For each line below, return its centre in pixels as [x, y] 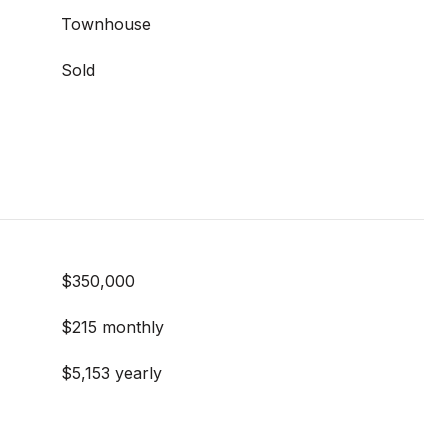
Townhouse [106, 24]
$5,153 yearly [111, 373]
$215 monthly [112, 327]
